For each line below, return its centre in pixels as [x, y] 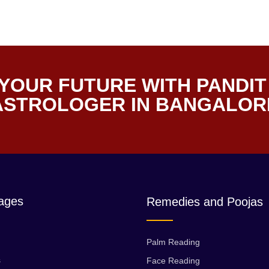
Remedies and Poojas [205, 202]
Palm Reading [173, 242]
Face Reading [173, 261]
